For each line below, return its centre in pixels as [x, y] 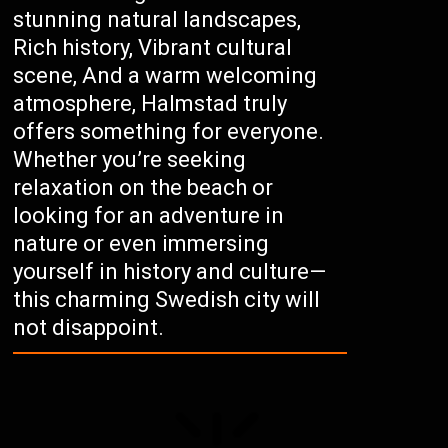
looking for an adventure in [149, 215]
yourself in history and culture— [170, 271]
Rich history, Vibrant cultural [153, 47]
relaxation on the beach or [143, 187]
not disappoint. [89, 327]
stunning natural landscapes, [157, 19]
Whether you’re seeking [130, 159]
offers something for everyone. [169, 131]
